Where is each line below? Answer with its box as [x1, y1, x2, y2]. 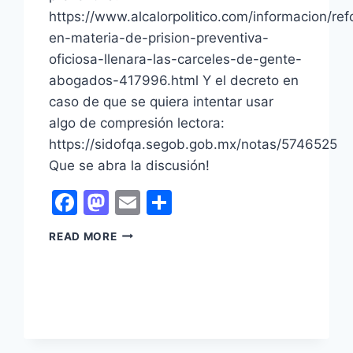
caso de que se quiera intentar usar [49, 93, 274, 110]
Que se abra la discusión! [49, 157, 210, 173]
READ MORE [49, 229, 117, 243]
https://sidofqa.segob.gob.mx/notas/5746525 [49, 136, 338, 152]
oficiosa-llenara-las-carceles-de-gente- [49, 50, 303, 67]
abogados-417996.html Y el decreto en [49, 72, 299, 88]
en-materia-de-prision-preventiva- [49, 29, 269, 46]
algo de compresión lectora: [49, 114, 225, 131]
